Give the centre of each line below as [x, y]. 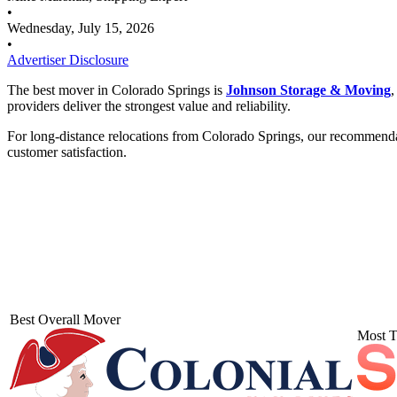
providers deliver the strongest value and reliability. [149, 105]
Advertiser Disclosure [68, 59]
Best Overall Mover [65, 319]
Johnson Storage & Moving [308, 90]
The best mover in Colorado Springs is [117, 90]
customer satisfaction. [67, 152]
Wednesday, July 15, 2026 [81, 27]
